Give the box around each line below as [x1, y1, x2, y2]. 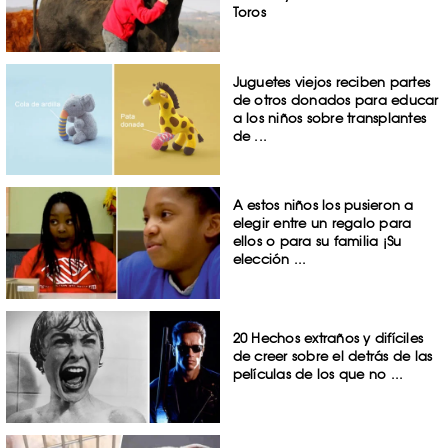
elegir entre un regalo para [232, 215, 412, 232]
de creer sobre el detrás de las [232, 348, 433, 365]
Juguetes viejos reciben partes [232, 73, 431, 90]
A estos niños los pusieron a [232, 197, 414, 214]
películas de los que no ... [232, 366, 404, 383]
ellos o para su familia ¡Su [232, 233, 402, 250]
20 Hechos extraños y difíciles [232, 330, 424, 347]
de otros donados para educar [232, 91, 439, 108]
